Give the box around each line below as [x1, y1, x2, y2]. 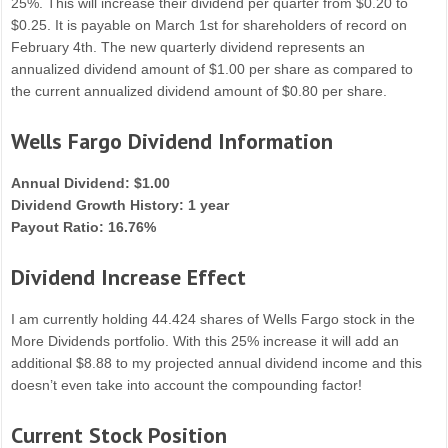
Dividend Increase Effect [11, 263, 247, 292]
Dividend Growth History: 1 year [11, 197, 230, 214]
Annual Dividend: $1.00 [11, 175, 171, 192]
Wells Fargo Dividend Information [11, 127, 334, 156]
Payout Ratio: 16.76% [11, 219, 157, 236]
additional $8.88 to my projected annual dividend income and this [11, 355, 423, 372]
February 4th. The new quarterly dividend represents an [11, 39, 366, 56]
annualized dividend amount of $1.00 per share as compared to [11, 61, 414, 78]
